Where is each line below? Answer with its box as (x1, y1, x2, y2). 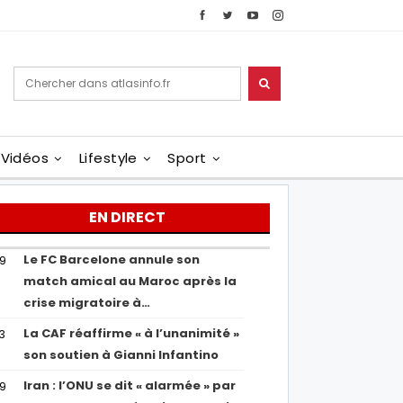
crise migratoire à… (23, 294, 151, 311)
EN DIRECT (89, 207, 166, 228)
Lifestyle (78, 148, 138, 167)
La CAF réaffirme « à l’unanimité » (23, 325, 240, 342)
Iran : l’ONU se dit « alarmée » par (23, 377, 237, 394)
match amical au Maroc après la (23, 273, 237, 290)
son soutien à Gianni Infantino (23, 346, 219, 363)
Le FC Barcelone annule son (23, 251, 201, 268)
